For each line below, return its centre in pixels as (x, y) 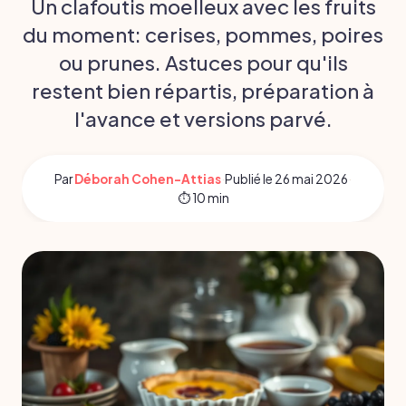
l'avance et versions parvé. (203, 119)
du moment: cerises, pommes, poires (203, 35)
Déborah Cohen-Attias (148, 179)
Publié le (250, 179)
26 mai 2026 (311, 179)
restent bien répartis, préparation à (203, 91)
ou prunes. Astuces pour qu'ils (203, 63)
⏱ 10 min (203, 198)
